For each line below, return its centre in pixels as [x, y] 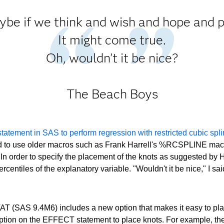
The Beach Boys [112, 94]
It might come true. [112, 40]
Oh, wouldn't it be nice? [112, 58]
